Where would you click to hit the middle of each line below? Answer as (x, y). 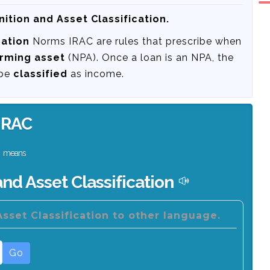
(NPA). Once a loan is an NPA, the (149, 58)
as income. (96, 74)
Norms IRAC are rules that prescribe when (136, 41)
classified (40, 74)
